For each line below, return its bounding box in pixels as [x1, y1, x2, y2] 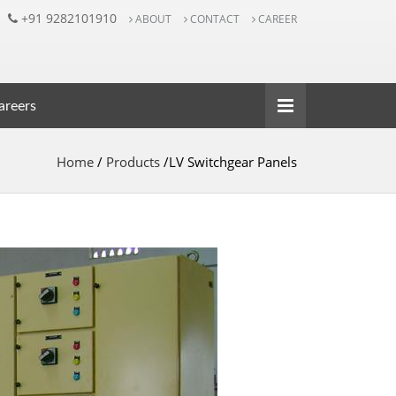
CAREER [255, 11, 297, 27]
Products [106, 153, 160, 171]
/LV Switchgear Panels [160, 153, 297, 171]
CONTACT [187, 11, 240, 27]
